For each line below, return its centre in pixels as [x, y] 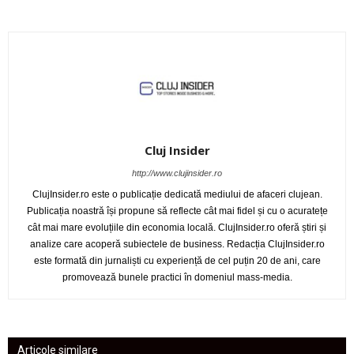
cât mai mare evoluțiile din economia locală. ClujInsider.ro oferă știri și [177, 228]
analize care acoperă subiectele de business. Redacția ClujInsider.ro [177, 244]
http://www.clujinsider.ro [177, 173]
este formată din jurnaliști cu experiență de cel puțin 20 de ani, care [177, 261]
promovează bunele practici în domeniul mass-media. [177, 277]
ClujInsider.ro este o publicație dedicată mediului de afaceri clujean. [177, 194]
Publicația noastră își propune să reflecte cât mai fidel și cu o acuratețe [177, 211]
